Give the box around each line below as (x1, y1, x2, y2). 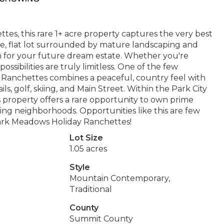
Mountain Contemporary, (69, 173, 170, 183)
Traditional (69, 184, 112, 194)
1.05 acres (69, 144, 107, 153)
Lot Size (69, 133, 103, 142)
